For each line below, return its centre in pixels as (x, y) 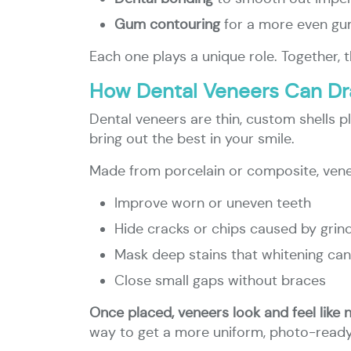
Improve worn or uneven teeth (213, 203)
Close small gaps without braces (220, 280)
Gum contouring (167, 24)
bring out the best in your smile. (192, 139)
